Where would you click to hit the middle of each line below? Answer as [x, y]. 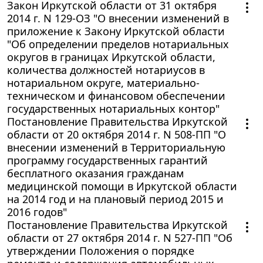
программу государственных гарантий [107, 160]
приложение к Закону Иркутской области [116, 31]
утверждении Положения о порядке [101, 250]
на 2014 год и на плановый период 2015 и [115, 199]
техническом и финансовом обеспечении [116, 95]
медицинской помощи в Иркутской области [122, 186]
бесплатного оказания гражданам [95, 173]
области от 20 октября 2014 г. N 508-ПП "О [117, 134]
